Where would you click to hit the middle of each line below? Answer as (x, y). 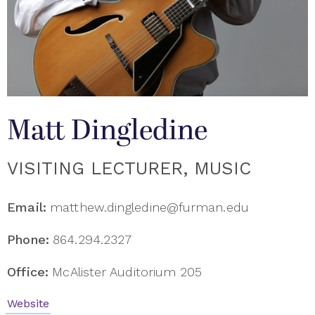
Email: (27, 207)
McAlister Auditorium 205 (127, 272)
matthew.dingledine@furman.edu (149, 207)
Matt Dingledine (107, 131)
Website (28, 303)
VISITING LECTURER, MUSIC (129, 168)
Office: (28, 272)
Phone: (28, 239)
